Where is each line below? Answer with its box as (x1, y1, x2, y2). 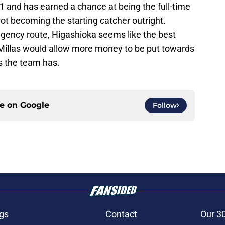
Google (20, 100, 49, 110)
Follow (153, 100, 177, 110)
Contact (105, 208, 137, 219)
